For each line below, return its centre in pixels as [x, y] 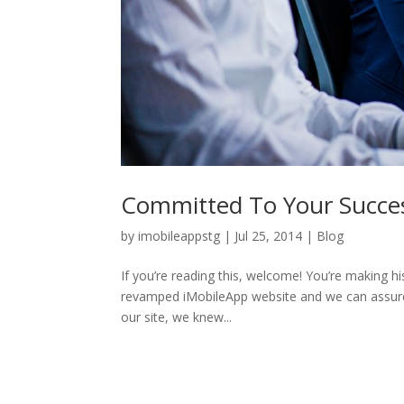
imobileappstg [179, 235]
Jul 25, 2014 [269, 235]
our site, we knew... [177, 317]
